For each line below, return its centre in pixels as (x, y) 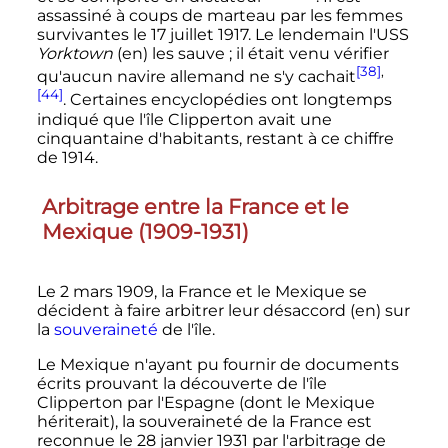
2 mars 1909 (106, 292)
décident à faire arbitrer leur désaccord (193, 311)
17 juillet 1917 (199, 35)
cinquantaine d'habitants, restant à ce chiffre (215, 138)
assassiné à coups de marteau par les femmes (219, 16)
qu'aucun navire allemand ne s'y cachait (196, 77)
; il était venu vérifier (308, 54)
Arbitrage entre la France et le (195, 207)
